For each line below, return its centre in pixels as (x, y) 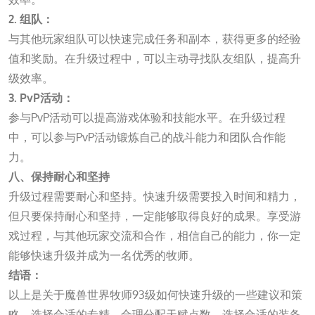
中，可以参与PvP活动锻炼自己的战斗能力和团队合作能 (147, 137)
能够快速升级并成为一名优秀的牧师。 (104, 255)
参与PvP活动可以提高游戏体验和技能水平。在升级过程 (147, 117)
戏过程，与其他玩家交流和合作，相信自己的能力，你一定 (155, 235)
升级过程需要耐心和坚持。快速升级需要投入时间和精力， (155, 196)
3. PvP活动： (41, 97)
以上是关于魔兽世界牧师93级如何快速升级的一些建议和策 (155, 294)
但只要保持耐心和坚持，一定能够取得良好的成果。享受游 (155, 216)
